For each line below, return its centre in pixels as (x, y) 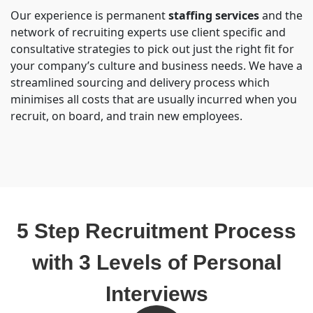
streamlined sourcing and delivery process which (140, 82)
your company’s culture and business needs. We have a (156, 66)
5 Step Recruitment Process (156, 231)
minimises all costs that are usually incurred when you (154, 99)
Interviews (156, 294)
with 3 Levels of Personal (156, 262)
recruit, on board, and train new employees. (126, 116)
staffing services (214, 15)
